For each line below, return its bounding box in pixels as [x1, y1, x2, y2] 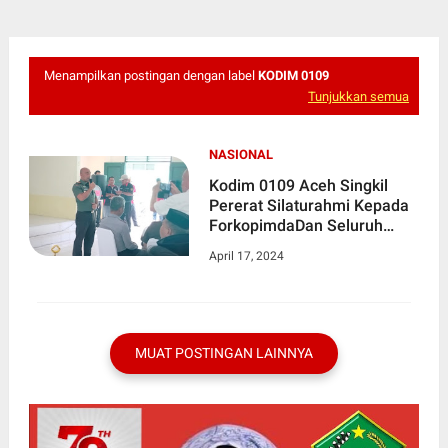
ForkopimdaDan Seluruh [208, 216, 383, 236]
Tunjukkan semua [308, 89, 410, 105]
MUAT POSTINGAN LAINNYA [134, 345, 313, 362]
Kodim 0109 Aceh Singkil [208, 176, 388, 196]
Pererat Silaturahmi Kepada [208, 196, 409, 216]
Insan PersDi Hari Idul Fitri [208, 236, 397, 256]
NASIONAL [208, 147, 273, 163]
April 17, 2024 [208, 249, 284, 264]
